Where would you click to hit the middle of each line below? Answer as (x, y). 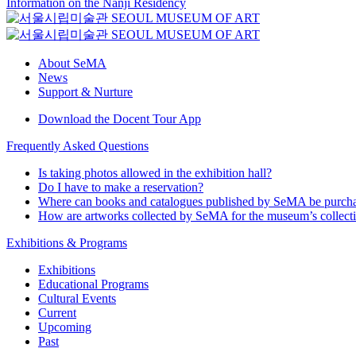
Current (57, 312)
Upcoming (65, 327)
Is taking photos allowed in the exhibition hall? (155, 172)
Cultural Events (77, 298)
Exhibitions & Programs (67, 242)
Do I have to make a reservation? (121, 187)
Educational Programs (93, 284)
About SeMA (72, 63)
